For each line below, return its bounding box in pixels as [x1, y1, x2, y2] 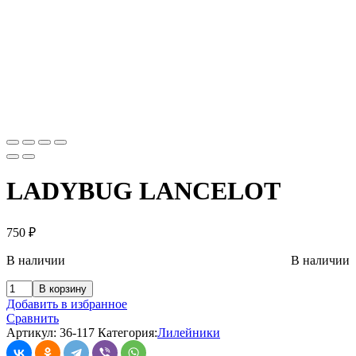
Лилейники [157, 325, 220, 339]
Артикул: [6, 325, 60, 339]
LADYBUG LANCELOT [6, 176, 281, 206]
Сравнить [6, 311, 59, 325]
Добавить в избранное [6, 296, 127, 311]
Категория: [98, 325, 157, 339]
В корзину [39, 282, 87, 295]
